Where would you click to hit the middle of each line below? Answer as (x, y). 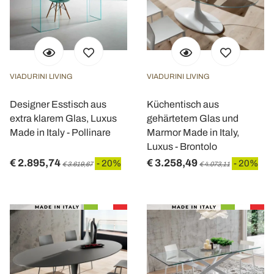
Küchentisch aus (183, 104)
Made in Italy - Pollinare (60, 132)
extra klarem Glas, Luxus (63, 118)
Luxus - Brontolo (182, 146)
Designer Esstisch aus (58, 104)
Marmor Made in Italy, (193, 132)
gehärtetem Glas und (193, 118)
